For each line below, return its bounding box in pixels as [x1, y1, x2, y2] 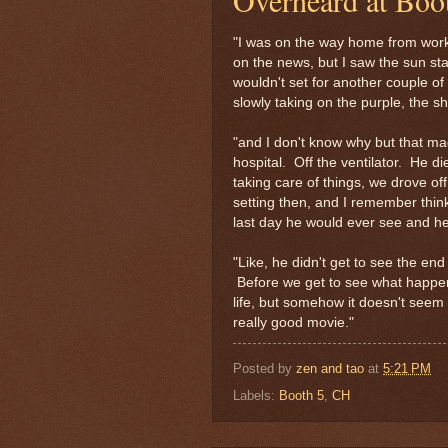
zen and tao [296, 361, 364, 377]
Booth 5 [279, 388, 324, 404]
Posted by [233, 361, 296, 377]
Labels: [233, 388, 279, 404]
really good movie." [233, 314, 354, 330]
